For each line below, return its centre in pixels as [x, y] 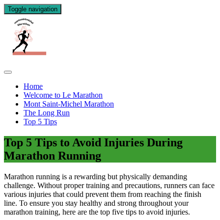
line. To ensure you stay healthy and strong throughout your [96, 203]
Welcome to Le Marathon [63, 95]
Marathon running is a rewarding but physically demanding [96, 176]
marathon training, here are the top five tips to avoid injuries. [97, 212]
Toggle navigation [33, 9]
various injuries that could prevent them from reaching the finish [103, 194]
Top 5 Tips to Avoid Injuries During [93, 142]
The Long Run [47, 113]
